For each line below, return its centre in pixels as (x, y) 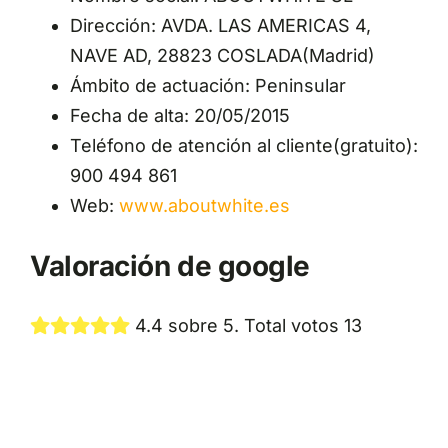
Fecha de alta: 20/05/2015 (179, 116)
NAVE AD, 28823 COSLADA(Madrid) (222, 56)
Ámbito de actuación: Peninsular (207, 86)
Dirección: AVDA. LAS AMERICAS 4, (220, 26)
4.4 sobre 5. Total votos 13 (245, 325)
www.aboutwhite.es (204, 206)
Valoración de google (170, 265)
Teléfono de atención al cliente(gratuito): (243, 146)
